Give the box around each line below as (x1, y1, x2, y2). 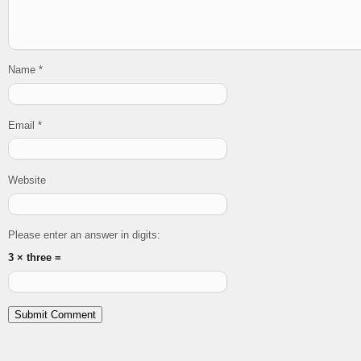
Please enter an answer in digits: (8, 229, 160, 242)
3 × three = (8, 251, 61, 264)
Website (8, 173, 46, 186)
